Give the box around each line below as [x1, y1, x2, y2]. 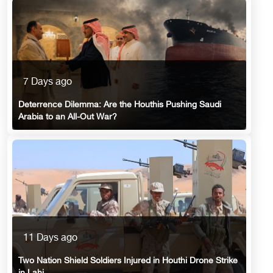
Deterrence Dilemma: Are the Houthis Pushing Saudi [18, 99, 221, 110]
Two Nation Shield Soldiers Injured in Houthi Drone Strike [18, 255, 238, 266]
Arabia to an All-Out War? [18, 112, 117, 122]
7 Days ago [23, 76, 72, 88]
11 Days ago [23, 232, 77, 244]
